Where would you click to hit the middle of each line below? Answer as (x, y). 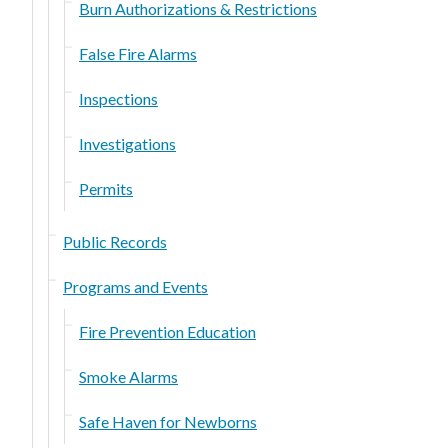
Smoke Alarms (128, 376)
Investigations (127, 143)
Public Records (115, 241)
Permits (106, 188)
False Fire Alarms (138, 53)
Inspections (118, 98)
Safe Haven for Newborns (168, 421)
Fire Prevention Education (167, 331)
